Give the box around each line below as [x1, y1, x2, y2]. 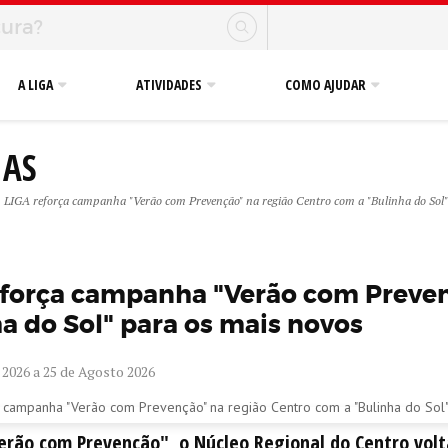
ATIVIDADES [136, 75, 202, 94]
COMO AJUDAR [285, 75, 366, 94]
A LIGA [18, 75, 53, 94]
